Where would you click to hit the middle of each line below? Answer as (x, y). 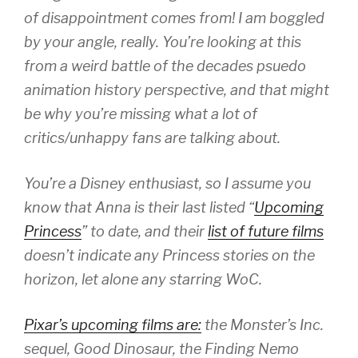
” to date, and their (145, 232)
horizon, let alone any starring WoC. (143, 280)
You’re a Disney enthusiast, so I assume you (167, 184)
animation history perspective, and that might (177, 90)
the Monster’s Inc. (263, 325)
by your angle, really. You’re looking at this (163, 42)
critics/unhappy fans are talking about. (152, 138)
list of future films (266, 232)
